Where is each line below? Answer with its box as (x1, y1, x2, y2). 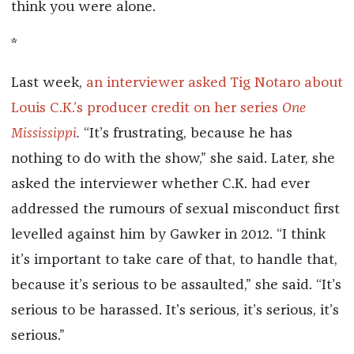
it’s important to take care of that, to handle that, (10, 253, 337, 268)
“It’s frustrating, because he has (83, 126, 292, 141)
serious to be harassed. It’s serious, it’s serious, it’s (10, 303, 339, 318)
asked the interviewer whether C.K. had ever (10, 177, 310, 192)
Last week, (10, 76, 86, 91)
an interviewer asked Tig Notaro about (85, 76, 343, 91)
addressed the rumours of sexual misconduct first (10, 202, 340, 217)
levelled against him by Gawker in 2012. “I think (10, 228, 326, 243)
